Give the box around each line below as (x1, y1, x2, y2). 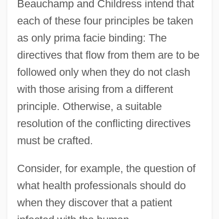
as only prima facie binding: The (17, 31, 167, 44)
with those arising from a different (17, 83, 173, 95)
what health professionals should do (17, 179, 186, 192)
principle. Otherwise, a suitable (17, 100, 162, 112)
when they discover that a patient (17, 196, 172, 209)
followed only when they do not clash (17, 66, 190, 78)
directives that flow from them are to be (17, 48, 199, 61)
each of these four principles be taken (17, 14, 193, 27)
